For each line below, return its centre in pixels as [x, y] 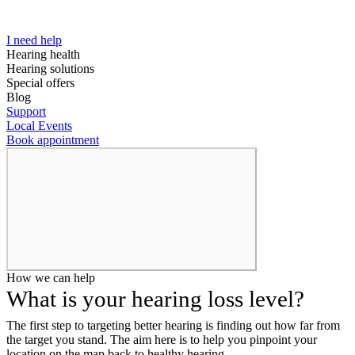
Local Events [39, 125]
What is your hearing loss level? [155, 298]
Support [26, 111]
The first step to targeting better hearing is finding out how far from [173, 325]
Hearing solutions [50, 68]
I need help [34, 40]
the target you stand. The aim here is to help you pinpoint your [162, 339]
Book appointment [53, 139]
